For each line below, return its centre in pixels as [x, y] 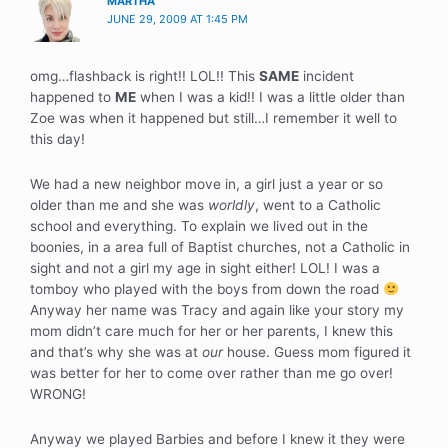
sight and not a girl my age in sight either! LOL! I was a [205, 268]
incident [326, 76]
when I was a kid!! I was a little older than [270, 97]
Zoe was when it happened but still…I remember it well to [213, 118]
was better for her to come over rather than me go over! [211, 373]
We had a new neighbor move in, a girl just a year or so [206, 184]
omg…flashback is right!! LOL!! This [144, 76]
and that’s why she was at [116, 352]
